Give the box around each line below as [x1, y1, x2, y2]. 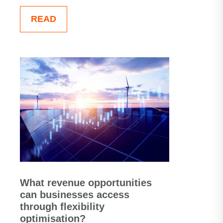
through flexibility [20, 201, 105, 212]
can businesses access [20, 189, 129, 200]
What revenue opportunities [20, 177, 152, 188]
